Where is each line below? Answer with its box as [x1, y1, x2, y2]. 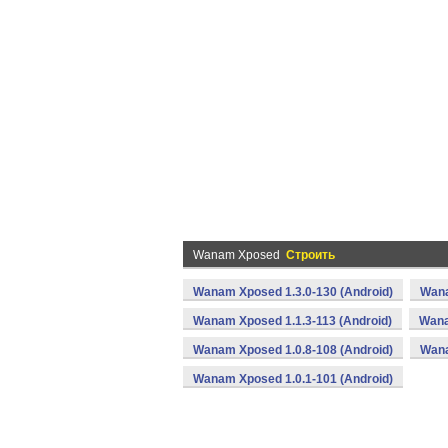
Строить [286, 248, 335, 262]
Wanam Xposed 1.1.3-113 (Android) [193, 314, 392, 328]
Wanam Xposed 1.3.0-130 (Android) [193, 285, 393, 299]
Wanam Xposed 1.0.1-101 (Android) [193, 372, 393, 386]
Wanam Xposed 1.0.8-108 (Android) [193, 343, 393, 357]
